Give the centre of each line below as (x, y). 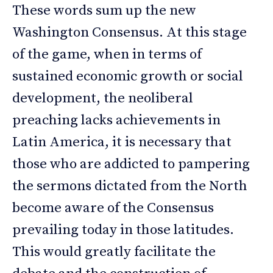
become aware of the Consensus (113, 208)
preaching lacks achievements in (116, 121)
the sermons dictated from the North (130, 186)
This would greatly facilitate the (114, 252)
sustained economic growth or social (128, 77)
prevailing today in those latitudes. (123, 230)
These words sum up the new (104, 11)
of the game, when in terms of (107, 55)
